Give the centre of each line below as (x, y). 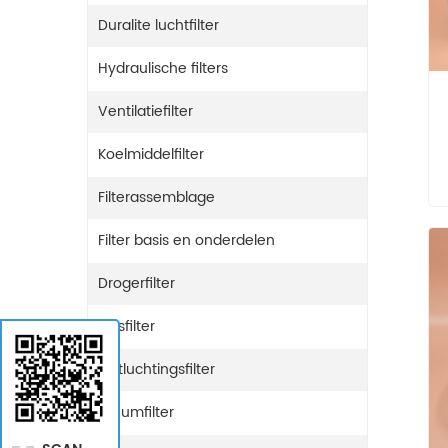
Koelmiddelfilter (151, 154)
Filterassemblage (156, 197)
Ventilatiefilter (145, 111)
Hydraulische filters (163, 68)
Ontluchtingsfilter (156, 369)
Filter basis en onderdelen (186, 240)
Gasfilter (126, 326)
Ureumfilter (136, 412)
